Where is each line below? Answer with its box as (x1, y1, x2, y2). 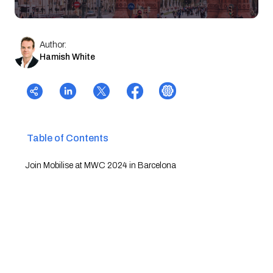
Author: (40, 40, 66, 49)
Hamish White (40, 52, 95, 62)
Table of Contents (27, 133, 108, 143)
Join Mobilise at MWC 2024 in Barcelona (25, 161, 176, 170)
